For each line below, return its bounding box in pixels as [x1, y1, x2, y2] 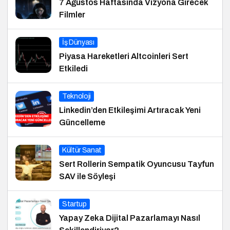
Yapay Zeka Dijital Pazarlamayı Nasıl [59, 214, 200, 223]
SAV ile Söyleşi [59, 172, 116, 181]
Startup [62, 200, 87, 208]
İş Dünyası [62, 39, 94, 47]
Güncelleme [59, 118, 105, 127]
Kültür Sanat [62, 146, 102, 155]
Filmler [59, 10, 85, 20]
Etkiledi [59, 64, 88, 73]
